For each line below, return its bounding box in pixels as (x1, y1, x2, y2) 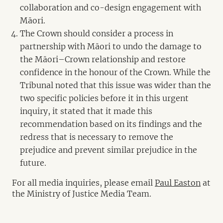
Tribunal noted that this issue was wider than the (20, 80, 211, 90)
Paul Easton (155, 178, 201, 188)
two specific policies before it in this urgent (20, 93, 189, 103)
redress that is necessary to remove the (20, 132, 173, 142)
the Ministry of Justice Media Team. (12, 189, 151, 199)
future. (20, 158, 46, 168)
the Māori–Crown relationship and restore (20, 54, 186, 64)
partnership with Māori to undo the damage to (20, 41, 202, 51)
